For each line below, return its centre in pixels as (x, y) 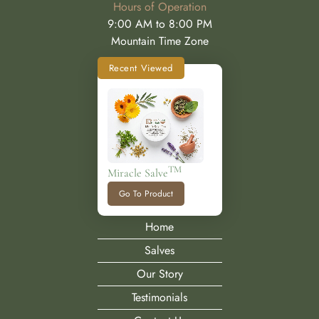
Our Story (159, 273)
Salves (159, 250)
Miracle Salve (137, 173)
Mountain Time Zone (159, 41)
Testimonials (159, 297)
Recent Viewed (141, 68)
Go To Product (146, 193)
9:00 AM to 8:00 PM (159, 23)
